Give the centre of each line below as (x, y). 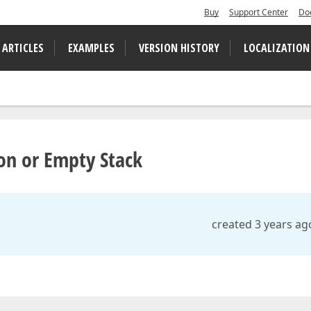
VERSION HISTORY (179, 48)
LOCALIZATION (277, 48)
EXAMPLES (91, 48)
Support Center (259, 12)
